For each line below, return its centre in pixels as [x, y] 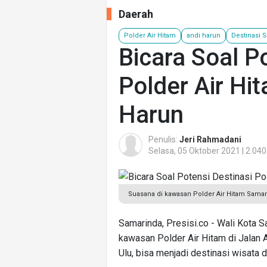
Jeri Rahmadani [210, 139]
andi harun [204, 35]
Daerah [136, 14]
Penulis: [164, 139]
